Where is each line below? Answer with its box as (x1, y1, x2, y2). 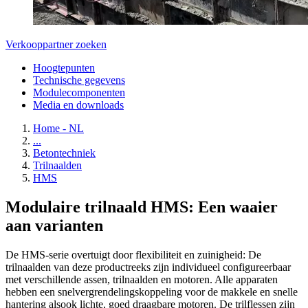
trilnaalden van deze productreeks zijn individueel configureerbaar (5, 261, 291, 273)
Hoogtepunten (33, 62, 95, 74)
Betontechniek (33, 147, 96, 159)
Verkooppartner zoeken (5, 38, 107, 50)
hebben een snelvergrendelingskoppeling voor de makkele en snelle (5, 285, 298, 298)
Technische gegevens (33, 74, 125, 86)
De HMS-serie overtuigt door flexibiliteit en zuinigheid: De (5, 248, 261, 261)
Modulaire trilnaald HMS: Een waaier (5, 197, 278, 216)
